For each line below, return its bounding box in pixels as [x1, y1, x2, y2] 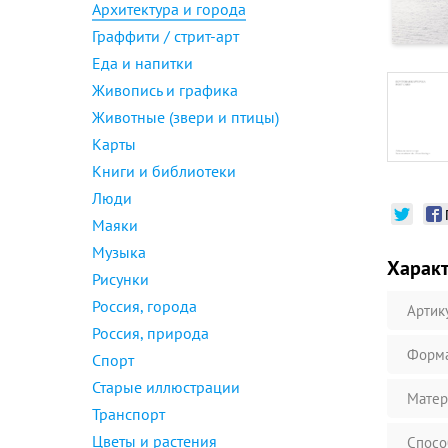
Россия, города [92, 296, 197, 316]
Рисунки [92, 269, 149, 289]
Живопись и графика [92, 80, 238, 100]
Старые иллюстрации [92, 377, 240, 397]
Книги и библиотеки [92, 161, 236, 181]
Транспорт [92, 404, 165, 424]
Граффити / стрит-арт [92, 26, 239, 46]
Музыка [92, 242, 146, 262]
